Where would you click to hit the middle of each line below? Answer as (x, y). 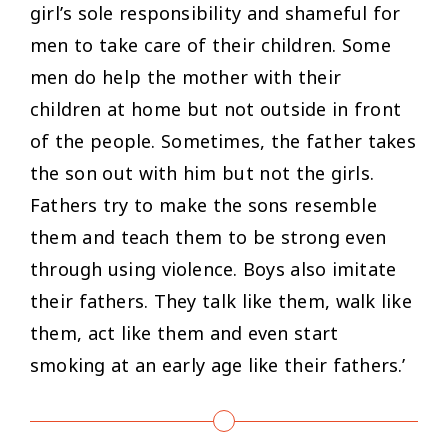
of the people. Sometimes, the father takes (223, 141)
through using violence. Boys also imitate (213, 269)
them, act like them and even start (184, 333)
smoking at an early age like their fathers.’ (218, 365)
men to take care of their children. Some (210, 45)
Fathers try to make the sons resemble (203, 205)
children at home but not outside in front (216, 109)
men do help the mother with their (186, 77)
